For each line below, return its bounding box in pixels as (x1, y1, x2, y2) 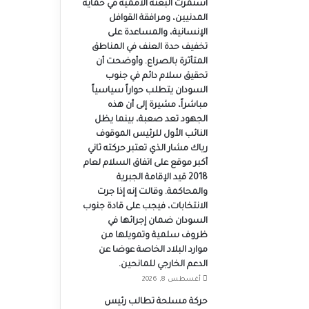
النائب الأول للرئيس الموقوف (95, 130, 208, 139)
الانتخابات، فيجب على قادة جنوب (82, 202, 208, 212)
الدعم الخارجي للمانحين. (118, 260, 208, 270)
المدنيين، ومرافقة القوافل (108, 14, 208, 23)
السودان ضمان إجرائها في (107, 217, 208, 226)
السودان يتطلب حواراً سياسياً (91, 86, 208, 96)
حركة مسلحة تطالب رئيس (103, 297, 208, 307)
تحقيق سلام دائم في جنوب (105, 72, 208, 81)
